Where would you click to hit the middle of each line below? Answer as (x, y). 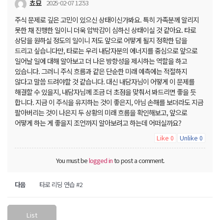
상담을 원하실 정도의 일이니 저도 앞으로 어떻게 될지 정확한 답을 (101, 40)
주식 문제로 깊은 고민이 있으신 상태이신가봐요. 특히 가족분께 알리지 (107, 19)
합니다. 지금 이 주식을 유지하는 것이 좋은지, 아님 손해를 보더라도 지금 (109, 102)
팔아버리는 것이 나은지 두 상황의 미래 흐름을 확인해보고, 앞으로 (101, 112)
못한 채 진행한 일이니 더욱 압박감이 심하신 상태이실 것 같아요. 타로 (105, 30)
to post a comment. (138, 160)
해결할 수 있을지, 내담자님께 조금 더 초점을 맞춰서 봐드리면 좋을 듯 (105, 92)
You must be (72, 160)
